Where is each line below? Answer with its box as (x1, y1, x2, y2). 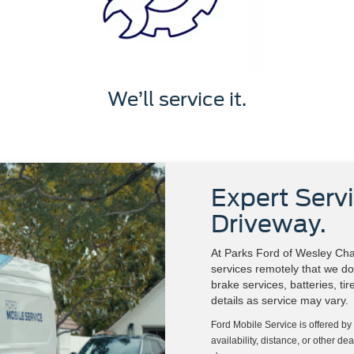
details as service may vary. (211, 294, 348, 307)
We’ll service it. (107, 88, 247, 111)
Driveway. (211, 209, 326, 239)
